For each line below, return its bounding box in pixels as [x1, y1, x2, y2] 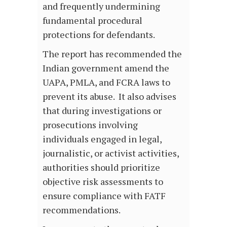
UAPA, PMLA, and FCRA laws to [43, 75, 170, 88]
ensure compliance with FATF [43, 189, 166, 202]
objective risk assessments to [43, 175, 163, 187]
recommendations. [43, 203, 121, 216]
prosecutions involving [43, 118, 138, 131]
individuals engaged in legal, [43, 132, 162, 145]
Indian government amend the [43, 61, 169, 74]
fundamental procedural [43, 14, 142, 26]
